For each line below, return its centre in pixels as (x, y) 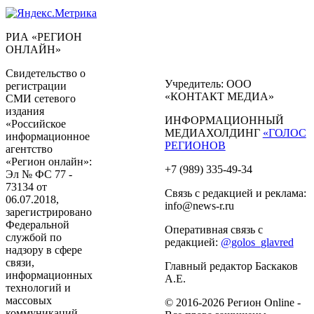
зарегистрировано (49, 212)
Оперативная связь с (213, 229)
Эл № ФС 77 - (39, 174)
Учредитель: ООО (208, 83)
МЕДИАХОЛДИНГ (213, 132)
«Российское (36, 123)
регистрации (36, 86)
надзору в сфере (44, 250)
